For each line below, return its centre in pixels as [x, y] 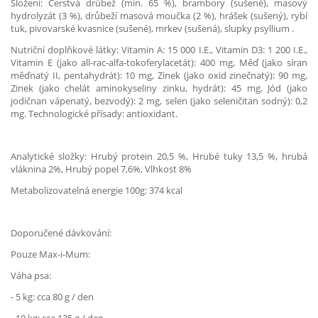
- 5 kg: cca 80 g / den [52, 297]
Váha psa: [31, 275]
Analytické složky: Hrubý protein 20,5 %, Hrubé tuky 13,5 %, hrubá [159, 156]
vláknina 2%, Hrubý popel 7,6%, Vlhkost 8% [101, 169]
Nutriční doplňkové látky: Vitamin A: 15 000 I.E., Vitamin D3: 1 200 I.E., [159, 50]
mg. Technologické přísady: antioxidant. [94, 114]
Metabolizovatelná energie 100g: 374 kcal [97, 190]
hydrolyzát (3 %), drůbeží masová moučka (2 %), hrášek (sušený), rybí [159, 16]
